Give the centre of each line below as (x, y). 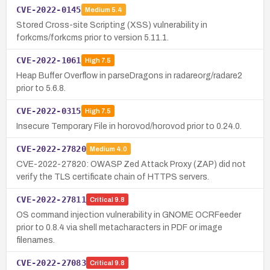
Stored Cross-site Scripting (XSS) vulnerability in (112, 25)
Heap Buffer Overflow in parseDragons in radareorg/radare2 (129, 75)
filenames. (36, 240)
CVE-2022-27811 (51, 199)
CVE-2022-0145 (49, 9)
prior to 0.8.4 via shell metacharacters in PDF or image (119, 227)
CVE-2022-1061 (49, 60)
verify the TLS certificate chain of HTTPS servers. (113, 177)
